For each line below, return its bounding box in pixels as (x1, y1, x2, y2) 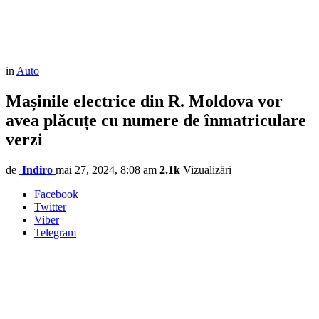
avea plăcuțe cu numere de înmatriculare (6, 110, 306, 130)
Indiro (22, 163, 53, 176)
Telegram (34, 226, 76, 239)
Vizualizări (180, 163, 231, 176)
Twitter (34, 200, 66, 213)
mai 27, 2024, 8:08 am (56, 163, 157, 176)
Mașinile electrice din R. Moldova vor (6, 91, 283, 110)
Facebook (34, 187, 78, 200)
